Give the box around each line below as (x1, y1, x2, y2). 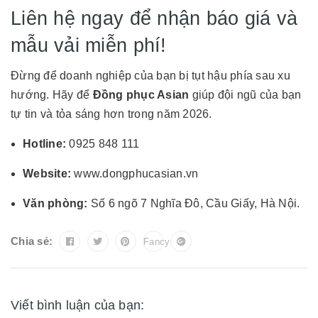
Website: (23, 167, 71, 180)
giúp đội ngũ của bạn (189, 88, 302, 101)
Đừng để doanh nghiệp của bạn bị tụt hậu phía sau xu (11, 69, 290, 82)
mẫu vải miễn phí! (11, 33, 167, 56)
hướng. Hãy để (11, 88, 93, 101)
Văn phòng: (23, 197, 88, 209)
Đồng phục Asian (92, 88, 190, 101)
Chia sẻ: (11, 234, 53, 247)
